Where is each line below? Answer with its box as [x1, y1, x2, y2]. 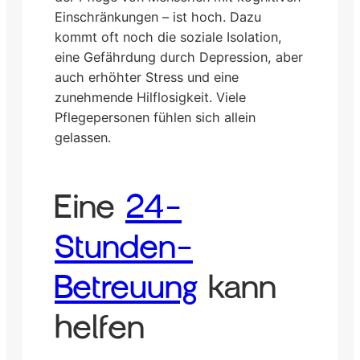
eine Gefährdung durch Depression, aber [55, 49, 303, 66]
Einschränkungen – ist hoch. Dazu [55, 9, 261, 26]
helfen [55, 310, 145, 345]
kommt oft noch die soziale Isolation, [55, 29, 282, 46]
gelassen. [55, 129, 111, 146]
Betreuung [55, 270, 198, 305]
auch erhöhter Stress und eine [55, 69, 239, 86]
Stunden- [55, 230, 193, 264]
